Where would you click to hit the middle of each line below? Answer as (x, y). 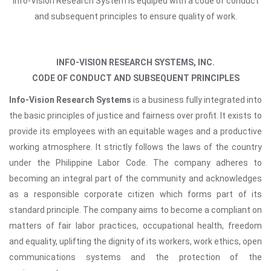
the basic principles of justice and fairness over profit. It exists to (135, 116)
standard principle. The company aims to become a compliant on (135, 210)
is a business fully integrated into (197, 100)
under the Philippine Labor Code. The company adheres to (135, 163)
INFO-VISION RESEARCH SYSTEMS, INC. (135, 62)
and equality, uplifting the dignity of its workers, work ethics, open (135, 241)
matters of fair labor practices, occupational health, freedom (135, 226)
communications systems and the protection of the (135, 257)
